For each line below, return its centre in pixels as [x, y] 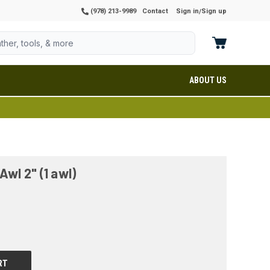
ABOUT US [208, 80]
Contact [155, 11]
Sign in [187, 11]
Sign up [214, 11]
